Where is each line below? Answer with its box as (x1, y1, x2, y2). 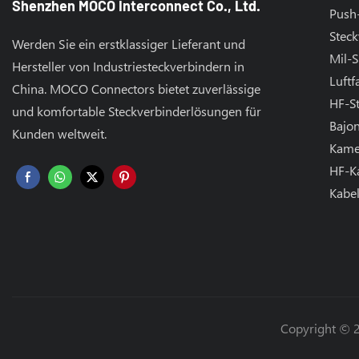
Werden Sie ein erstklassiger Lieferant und (12, 35, 245, 53)
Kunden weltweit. (12, 125, 107, 143)
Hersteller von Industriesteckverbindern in (12, 58, 244, 75)
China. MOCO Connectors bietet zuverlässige (12, 80, 260, 98)
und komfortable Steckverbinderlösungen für (12, 103, 261, 120)
